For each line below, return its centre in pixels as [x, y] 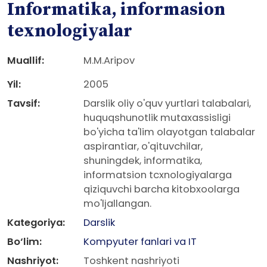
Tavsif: [24, 103]
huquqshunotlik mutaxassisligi [157, 118]
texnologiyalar [70, 31]
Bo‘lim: [24, 242]
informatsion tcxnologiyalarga [158, 175]
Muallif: [26, 60]
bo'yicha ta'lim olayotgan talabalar [169, 132]
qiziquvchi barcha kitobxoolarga [162, 189]
